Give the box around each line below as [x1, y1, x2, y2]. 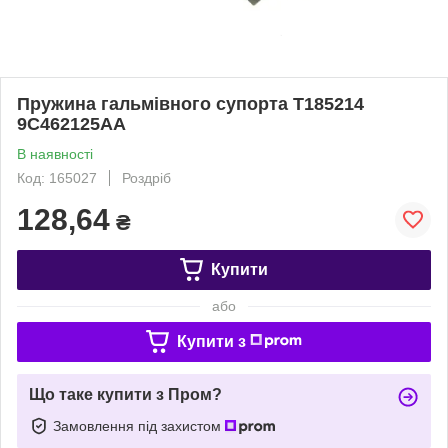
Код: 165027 [17, 169, 97, 186]
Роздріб [122, 169, 171, 186]
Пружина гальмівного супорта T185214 [17, 93, 364, 114]
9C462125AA [17, 113, 126, 134]
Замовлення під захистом [53, 417, 225, 434]
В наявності [17, 145, 93, 162]
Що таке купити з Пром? [29, 385, 222, 403]
